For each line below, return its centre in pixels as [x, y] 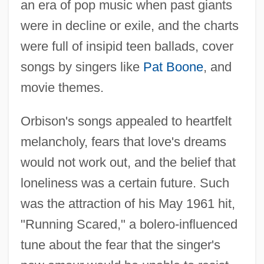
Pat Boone [173, 67]
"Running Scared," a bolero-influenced [129, 224]
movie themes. [62, 87]
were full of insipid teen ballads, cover [127, 46]
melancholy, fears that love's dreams [123, 141]
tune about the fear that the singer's [120, 245]
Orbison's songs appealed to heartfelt [126, 121]
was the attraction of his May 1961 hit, [128, 203]
